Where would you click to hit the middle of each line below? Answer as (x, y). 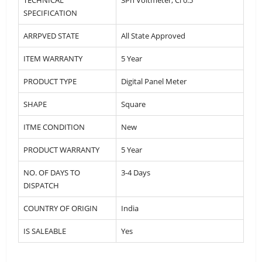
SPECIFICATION (50, 13)
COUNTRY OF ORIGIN (61, 208)
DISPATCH (41, 185)
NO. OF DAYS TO (52, 172)
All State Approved (153, 35)
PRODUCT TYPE (50, 81)
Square (133, 104)
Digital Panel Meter (154, 81)
